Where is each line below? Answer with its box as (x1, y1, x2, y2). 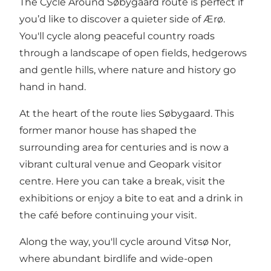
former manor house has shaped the (19, 125, 197, 137)
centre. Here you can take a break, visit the (19, 175, 225, 188)
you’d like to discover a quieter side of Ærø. (19, 13, 225, 25)
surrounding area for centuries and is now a (19, 142, 229, 154)
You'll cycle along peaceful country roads (19, 30, 215, 42)
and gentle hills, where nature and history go (19, 64, 236, 76)
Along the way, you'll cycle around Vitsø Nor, (19, 236, 230, 248)
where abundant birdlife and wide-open (19, 253, 213, 265)
